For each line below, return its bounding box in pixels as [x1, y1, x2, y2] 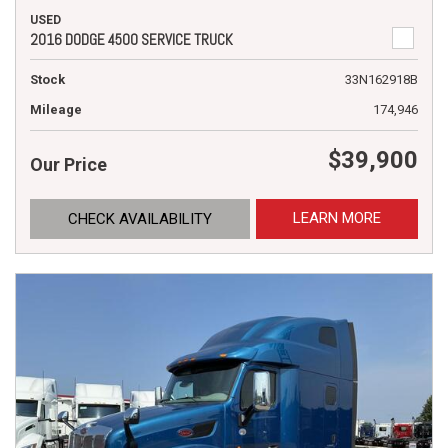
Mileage [30, 101, 82, 117]
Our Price [30, 153, 107, 175]
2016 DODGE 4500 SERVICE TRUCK [30, 29, 233, 49]
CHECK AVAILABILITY [68, 209, 212, 228]
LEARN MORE [293, 208, 381, 227]
